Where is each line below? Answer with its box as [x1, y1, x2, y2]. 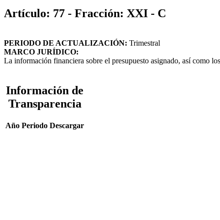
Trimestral [127, 38, 160, 47]
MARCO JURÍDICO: [4, 47, 79, 56]
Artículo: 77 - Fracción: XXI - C [4, 6, 166, 20]
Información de [6, 83, 83, 97]
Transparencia [8, 97, 82, 110]
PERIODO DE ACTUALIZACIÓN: [4, 38, 127, 47]
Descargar [50, 121, 84, 130]
